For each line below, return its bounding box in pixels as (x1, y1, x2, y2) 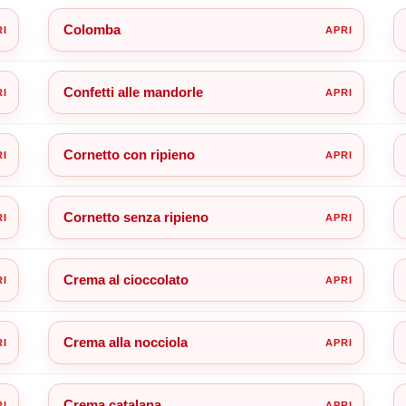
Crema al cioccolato (63, 271, 188, 287)
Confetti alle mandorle (63, 83, 203, 100)
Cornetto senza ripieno (63, 208, 208, 225)
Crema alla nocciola (63, 333, 188, 350)
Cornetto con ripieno (63, 146, 195, 162)
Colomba (63, 21, 121, 37)
